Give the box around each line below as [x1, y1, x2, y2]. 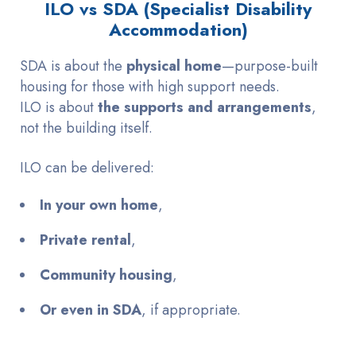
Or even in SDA [40, 299, 141, 320]
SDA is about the [20, 55, 126, 76]
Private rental [40, 229, 131, 250]
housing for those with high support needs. [20, 75, 280, 97]
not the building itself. [20, 117, 153, 138]
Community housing [40, 264, 172, 285]
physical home [126, 55, 222, 76]
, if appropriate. [141, 299, 241, 320]
